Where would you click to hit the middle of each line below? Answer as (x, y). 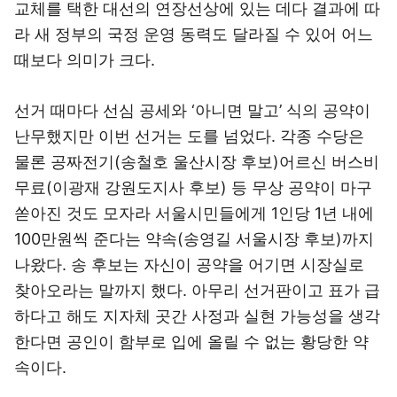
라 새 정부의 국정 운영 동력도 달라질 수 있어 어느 (194, 34)
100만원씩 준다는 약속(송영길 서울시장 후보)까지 (194, 239)
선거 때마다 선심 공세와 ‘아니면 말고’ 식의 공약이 (192, 110)
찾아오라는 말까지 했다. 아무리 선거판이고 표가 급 (197, 290)
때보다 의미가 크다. (85, 60)
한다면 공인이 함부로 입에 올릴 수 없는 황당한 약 (191, 342)
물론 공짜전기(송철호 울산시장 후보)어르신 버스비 (197, 162)
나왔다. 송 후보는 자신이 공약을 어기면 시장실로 (189, 265)
